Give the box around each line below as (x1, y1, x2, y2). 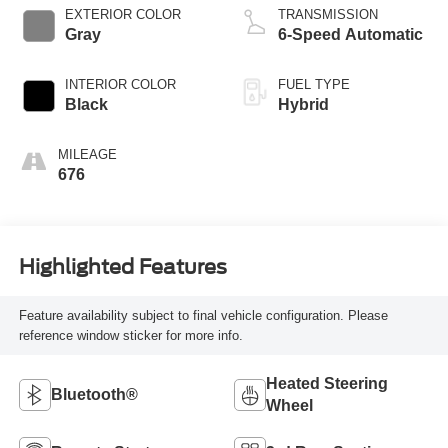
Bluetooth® (50, 386, 138, 404)
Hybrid (278, 96, 329, 114)
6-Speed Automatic (278, 26, 423, 44)
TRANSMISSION (278, 7, 378, 23)
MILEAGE (57, 147, 117, 163)
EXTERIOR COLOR (64, 7, 181, 23)
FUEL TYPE (278, 77, 350, 93)
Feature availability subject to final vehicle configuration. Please (18, 307, 388, 323)
